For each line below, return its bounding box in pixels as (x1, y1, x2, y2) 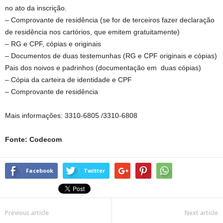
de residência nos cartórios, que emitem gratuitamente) (5, 28, 180, 36)
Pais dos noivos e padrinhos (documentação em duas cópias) (5, 64, 201, 72)
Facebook (26, 167, 53, 174)
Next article (185, 209, 218, 217)
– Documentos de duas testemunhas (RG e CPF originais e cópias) (5, 52, 217, 60)
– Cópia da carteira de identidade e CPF (5, 76, 132, 84)
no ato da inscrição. (5, 4, 67, 12)
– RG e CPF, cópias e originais (5, 40, 101, 48)
